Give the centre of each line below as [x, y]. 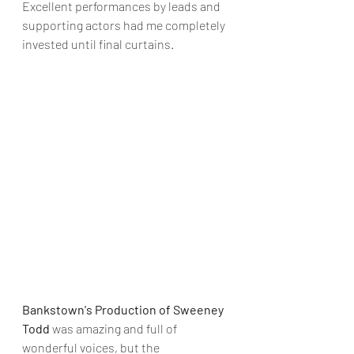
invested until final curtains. [98, 44]
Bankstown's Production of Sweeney [124, 309]
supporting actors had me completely [125, 25]
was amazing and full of [115, 328]
